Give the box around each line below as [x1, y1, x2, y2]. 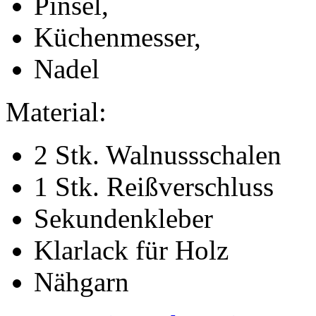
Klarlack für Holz [34, 235, 229, 266]
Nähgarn [34, 267, 129, 298]
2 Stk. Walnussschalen [34, 140, 281, 171]
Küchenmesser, [34, 22, 201, 53]
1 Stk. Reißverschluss [34, 171, 274, 202]
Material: [6, 97, 107, 128]
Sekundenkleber [34, 203, 213, 234]
